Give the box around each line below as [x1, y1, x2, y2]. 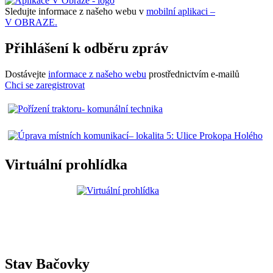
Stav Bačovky [5, 255, 90, 272]
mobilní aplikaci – [146, 6, 215, 16]
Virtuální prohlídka [5, 156, 127, 172]
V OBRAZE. [5, 17, 57, 27]
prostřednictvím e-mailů [146, 68, 239, 79]
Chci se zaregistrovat [5, 79, 85, 90]
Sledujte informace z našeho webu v [5, 6, 146, 16]
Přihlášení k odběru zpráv [5, 40, 168, 56]
